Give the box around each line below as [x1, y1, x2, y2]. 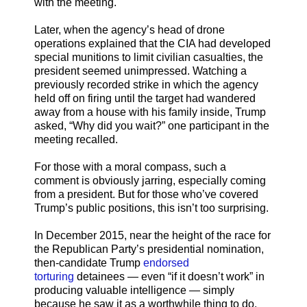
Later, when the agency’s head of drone [34, 23, 225, 36]
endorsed [143, 256, 189, 269]
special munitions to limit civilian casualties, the [34, 51, 263, 63]
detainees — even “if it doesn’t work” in [74, 270, 265, 282]
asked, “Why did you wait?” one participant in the [34, 119, 269, 132]
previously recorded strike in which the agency [34, 78, 258, 90]
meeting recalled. [34, 133, 118, 145]
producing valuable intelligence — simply [34, 284, 234, 296]
